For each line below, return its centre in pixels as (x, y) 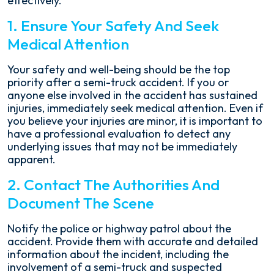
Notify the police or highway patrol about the (119, 228)
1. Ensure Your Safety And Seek (113, 26)
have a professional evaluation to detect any (119, 134)
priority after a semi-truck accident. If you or (118, 82)
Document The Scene (81, 203)
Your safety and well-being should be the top (119, 69)
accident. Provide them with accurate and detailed (133, 241)
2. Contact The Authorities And (113, 185)
